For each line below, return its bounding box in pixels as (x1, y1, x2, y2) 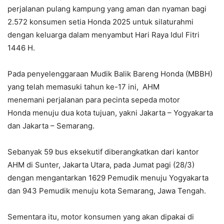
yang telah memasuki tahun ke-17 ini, (7, 82, 140, 92)
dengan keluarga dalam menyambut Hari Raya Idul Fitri (7, 30, 199, 40)
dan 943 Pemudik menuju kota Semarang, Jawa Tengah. (7, 186, 206, 196)
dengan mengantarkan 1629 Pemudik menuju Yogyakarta (7, 173, 208, 183)
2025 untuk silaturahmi (112, 17, 193, 27)
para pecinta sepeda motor (83, 95, 180, 105)
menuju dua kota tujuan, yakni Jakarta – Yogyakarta (32, 108, 213, 118)
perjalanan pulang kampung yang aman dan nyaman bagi (7, 4, 206, 14)
